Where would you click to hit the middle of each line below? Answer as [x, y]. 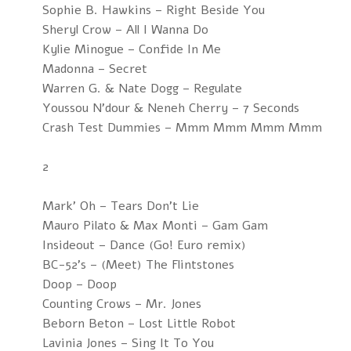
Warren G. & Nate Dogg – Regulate [142, 89]
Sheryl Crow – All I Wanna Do [125, 30]
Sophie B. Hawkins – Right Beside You [153, 10]
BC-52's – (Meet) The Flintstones [138, 265]
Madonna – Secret [94, 69]
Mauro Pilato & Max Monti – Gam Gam [155, 226]
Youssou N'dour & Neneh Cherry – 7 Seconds [170, 108]
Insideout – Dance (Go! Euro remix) [144, 245]
